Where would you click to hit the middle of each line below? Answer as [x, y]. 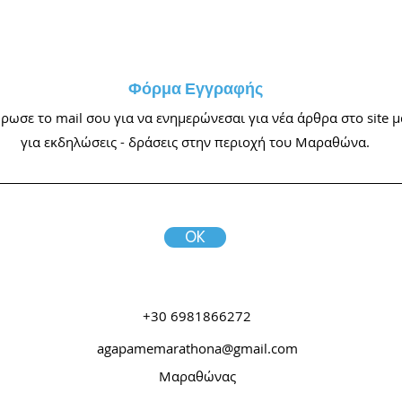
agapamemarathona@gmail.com [197, 348]
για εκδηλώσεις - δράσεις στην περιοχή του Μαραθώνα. [195, 142]
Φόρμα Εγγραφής [196, 89]
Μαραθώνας [197, 376]
